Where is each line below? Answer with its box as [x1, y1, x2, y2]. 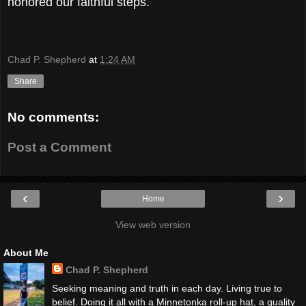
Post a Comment [8, 139, 111, 154]
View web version [115, 219, 191, 231]
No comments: [8, 110, 99, 125]
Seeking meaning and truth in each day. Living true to [51, 283, 282, 294]
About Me [3, 247, 48, 259]
